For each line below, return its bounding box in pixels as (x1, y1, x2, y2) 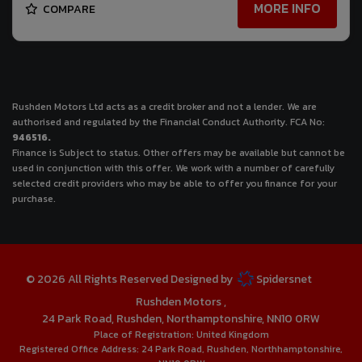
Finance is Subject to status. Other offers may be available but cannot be (12, 145, 345, 161)
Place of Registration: (93, 327, 196, 343)
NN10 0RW (267, 310, 320, 328)
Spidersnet (254, 271, 313, 288)
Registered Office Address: (19, 342, 139, 357)
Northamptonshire (166, 310, 262, 328)
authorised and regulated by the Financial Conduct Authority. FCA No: (12, 115, 325, 130)
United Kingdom (196, 327, 269, 343)
